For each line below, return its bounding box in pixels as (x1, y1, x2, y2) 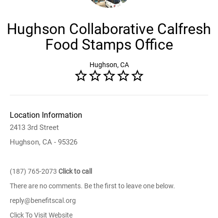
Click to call (58, 167, 92, 175)
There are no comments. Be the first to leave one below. (10, 182, 175, 190)
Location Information (10, 110, 82, 120)
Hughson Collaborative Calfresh (7, 20, 211, 37)
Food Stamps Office (45, 36, 173, 53)
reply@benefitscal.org (10, 197, 76, 204)
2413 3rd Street (10, 123, 59, 132)
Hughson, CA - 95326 (10, 138, 77, 146)
